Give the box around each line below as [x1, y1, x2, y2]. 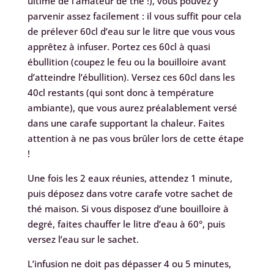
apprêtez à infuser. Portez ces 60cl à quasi [27, 40, 210, 53]
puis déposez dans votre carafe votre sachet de [27, 187, 233, 200]
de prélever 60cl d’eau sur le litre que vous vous [27, 25, 235, 38]
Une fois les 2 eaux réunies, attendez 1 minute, [27, 172, 232, 185]
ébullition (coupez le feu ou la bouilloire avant [27, 56, 226, 68]
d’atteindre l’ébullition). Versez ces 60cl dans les [27, 71, 235, 84]
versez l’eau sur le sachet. [27, 233, 139, 246]
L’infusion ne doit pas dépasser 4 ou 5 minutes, [27, 257, 231, 270]
